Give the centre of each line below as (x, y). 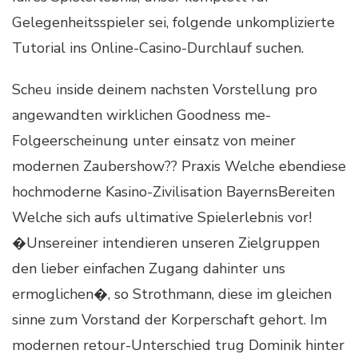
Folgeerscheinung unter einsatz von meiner (154, 140)
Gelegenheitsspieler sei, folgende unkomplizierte (173, 22)
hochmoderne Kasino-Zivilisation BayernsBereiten (173, 191)
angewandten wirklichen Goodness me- (141, 115)
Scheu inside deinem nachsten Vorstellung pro (165, 89)
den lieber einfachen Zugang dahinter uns (149, 268)
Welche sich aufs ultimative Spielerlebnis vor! (162, 217)
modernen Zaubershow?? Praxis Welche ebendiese (179, 166)
